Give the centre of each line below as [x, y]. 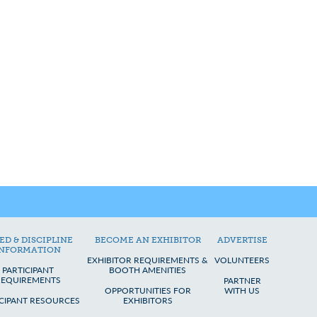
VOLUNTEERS [242, 260]
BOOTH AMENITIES [148, 270]
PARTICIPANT [28, 270]
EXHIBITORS [148, 300]
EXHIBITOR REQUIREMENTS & [148, 260]
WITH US [242, 290]
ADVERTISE [242, 240]
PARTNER [242, 281]
